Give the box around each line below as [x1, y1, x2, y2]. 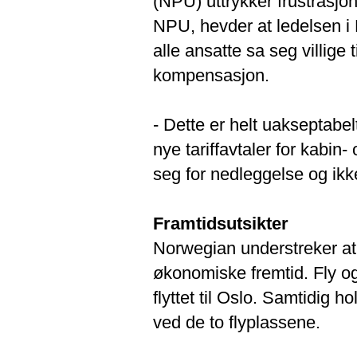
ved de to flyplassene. [153, 312, 320, 332]
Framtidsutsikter [153, 213, 288, 233]
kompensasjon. [153, 65, 269, 85]
